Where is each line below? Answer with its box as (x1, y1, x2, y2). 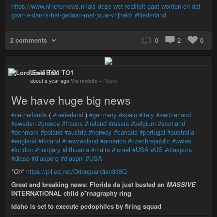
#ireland (85, 118, 107, 128)
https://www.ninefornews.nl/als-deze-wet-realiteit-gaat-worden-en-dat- (11, 1, 202, 11)
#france (62, 118, 83, 128)
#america (100, 136, 126, 145)
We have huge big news (11, 92, 131, 108)
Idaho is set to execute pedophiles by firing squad (11, 201, 161, 211)
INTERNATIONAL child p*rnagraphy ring (11, 188, 131, 198)
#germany (89, 109, 117, 119)
